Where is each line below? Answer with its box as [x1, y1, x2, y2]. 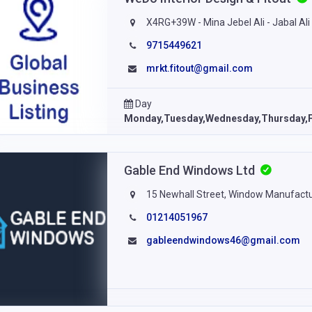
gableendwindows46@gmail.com [146, 234, 300, 246]
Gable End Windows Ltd [123, 162, 258, 178]
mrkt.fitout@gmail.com [146, 62, 253, 74]
